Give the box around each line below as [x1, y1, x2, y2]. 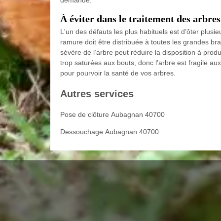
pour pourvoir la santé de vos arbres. [60, 69, 176, 77]
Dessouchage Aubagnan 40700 [60, 128, 159, 136]
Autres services [60, 88, 134, 100]
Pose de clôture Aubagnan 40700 [60, 110, 165, 119]
